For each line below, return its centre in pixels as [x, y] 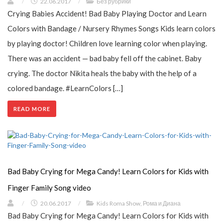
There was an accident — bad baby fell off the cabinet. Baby [105, 58]
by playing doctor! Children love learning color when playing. [107, 44]
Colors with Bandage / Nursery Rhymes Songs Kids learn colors [111, 29]
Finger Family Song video [49, 188]
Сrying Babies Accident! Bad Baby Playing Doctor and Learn [107, 14]
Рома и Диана [162, 204]
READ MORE [32, 109]
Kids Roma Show [118, 204]
